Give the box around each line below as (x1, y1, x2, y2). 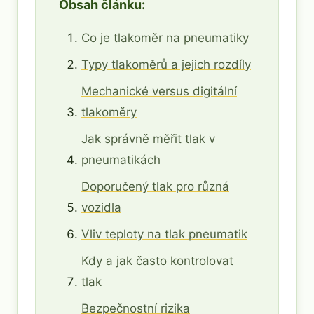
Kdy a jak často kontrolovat (81, 253, 233, 268)
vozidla (81, 200, 121, 214)
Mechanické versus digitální (81, 83, 237, 98)
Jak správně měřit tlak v (81, 131, 215, 146)
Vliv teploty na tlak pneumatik (81, 226, 247, 241)
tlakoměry (81, 104, 137, 119)
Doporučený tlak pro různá (81, 179, 229, 193)
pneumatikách (81, 152, 161, 167)
